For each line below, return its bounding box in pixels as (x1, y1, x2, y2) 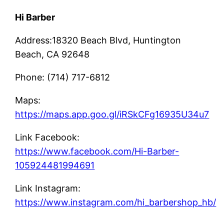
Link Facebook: (15, 131, 80, 142)
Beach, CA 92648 (15, 48, 90, 59)
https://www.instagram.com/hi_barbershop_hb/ (15, 196, 216, 207)
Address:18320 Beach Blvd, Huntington (15, 34, 181, 45)
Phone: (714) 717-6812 (15, 71, 110, 82)
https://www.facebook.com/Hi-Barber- (15, 145, 179, 156)
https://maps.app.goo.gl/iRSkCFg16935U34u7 (15, 108, 209, 119)
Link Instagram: (15, 182, 81, 193)
